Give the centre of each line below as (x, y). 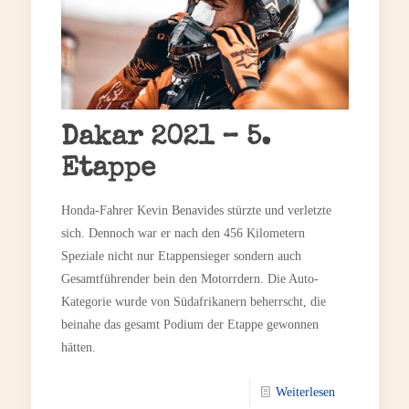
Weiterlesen (305, 393)
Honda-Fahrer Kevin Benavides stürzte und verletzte (196, 211)
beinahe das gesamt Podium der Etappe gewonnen (189, 325)
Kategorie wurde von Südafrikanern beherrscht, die (193, 302)
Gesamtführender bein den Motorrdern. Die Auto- (189, 279)
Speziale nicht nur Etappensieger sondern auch (181, 257)
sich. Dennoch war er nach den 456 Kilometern (183, 234)
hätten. (78, 348)
